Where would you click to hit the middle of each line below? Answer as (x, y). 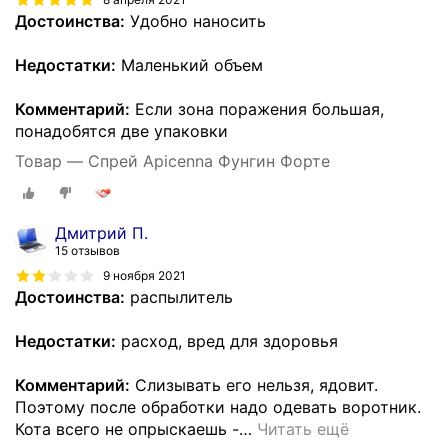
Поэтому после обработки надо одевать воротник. (218, 406)
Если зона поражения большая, (257, 109)
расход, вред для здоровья (227, 340)
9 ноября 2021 (144, 275)
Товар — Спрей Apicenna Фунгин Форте (172, 161)
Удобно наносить (195, 21)
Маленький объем (189, 65)
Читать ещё (303, 428)
